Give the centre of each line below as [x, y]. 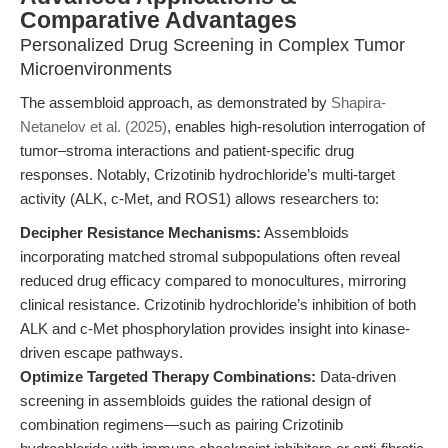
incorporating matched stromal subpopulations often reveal [210, 256]
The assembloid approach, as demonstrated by [175, 102]
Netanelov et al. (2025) [93, 126]
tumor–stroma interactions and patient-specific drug [187, 150]
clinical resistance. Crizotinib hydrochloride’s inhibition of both [218, 304]
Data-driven [356, 376]
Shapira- [358, 102]
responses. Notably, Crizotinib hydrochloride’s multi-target [207, 174]
